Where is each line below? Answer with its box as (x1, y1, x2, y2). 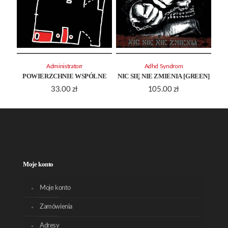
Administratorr (46, 63, 83, 69)
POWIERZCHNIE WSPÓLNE (22, 72, 107, 80)
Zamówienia (40, 204, 73, 210)
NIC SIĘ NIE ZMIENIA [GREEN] (118, 72, 210, 80)
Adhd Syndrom (144, 63, 183, 69)
